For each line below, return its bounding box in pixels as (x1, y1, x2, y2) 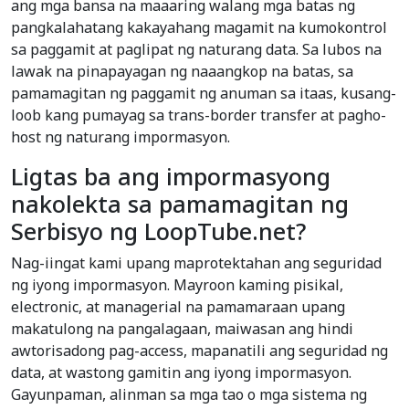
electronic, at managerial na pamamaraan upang (11, 297, 345, 318)
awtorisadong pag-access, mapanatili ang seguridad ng (11, 341, 388, 362)
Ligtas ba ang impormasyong (11, 161, 330, 193)
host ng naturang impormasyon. (11, 127, 230, 148)
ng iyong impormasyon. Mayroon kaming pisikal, (11, 275, 343, 296)
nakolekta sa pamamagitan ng (11, 188, 349, 220)
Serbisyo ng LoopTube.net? (11, 215, 306, 247)
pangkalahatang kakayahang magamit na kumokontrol (11, 17, 387, 38)
